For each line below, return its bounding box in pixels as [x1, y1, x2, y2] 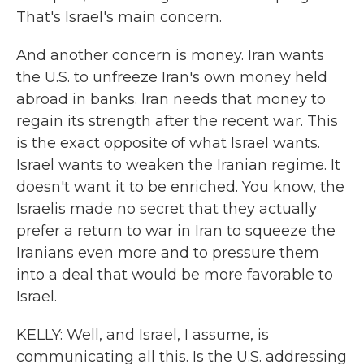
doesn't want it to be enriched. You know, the [16, 178, 344, 196]
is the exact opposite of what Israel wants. [16, 134, 320, 152]
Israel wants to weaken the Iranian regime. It [16, 156, 340, 174]
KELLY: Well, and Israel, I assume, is [16, 326, 269, 344]
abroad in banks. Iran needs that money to [16, 90, 326, 108]
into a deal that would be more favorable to [16, 266, 333, 284]
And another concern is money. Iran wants [16, 46, 324, 64]
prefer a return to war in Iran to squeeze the [16, 222, 336, 240]
